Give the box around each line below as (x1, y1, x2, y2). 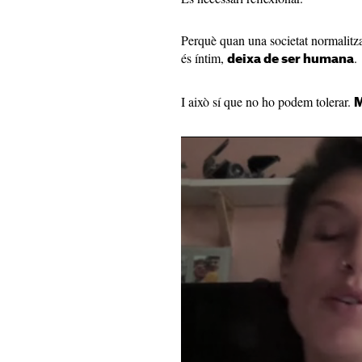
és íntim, (181, 49, 227, 66)
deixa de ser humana (227, 53, 354, 65)
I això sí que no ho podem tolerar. (181, 93, 354, 110)
